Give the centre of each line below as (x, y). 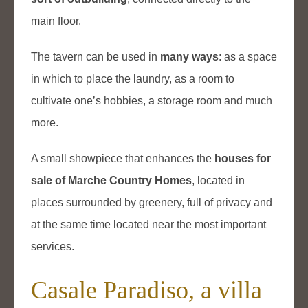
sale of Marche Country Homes (111, 181)
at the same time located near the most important (148, 225)
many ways (189, 57)
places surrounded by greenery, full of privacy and (152, 203)
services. (53, 247)
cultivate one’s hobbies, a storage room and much (152, 101)
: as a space (248, 57)
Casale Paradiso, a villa (146, 290)
